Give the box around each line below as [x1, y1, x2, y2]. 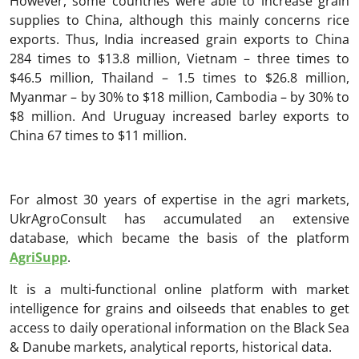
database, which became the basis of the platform [10, 228, 349, 247]
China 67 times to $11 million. [10, 126, 187, 144]
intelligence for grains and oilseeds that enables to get [10, 299, 349, 317]
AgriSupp [10, 248, 67, 266]
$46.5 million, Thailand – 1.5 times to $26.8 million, [10, 68, 349, 87]
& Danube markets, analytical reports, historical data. [10, 337, 332, 356]
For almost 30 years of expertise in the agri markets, [10, 190, 349, 208]
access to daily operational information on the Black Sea [10, 318, 349, 337]
